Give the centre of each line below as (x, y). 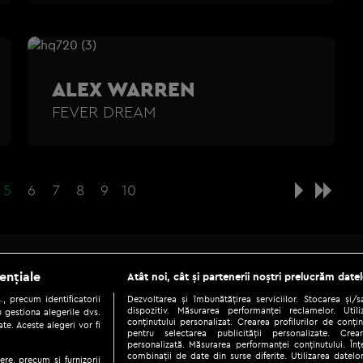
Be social (82, 287)
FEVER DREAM (104, 111)
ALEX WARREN (124, 88)
